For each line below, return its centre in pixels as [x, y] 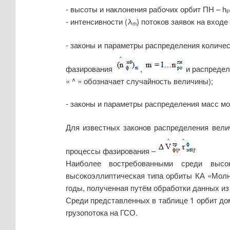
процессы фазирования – [111, 150]
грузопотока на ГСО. [101, 212]
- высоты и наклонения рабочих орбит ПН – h [146, 9]
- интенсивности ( [96, 21]
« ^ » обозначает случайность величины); [139, 81]
